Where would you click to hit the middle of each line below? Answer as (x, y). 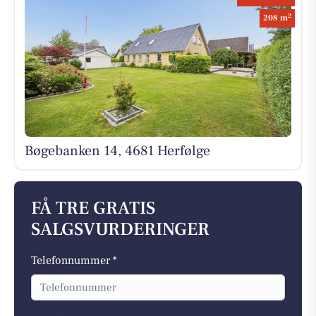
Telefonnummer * (74, 261)
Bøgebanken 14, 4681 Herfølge (117, 151)
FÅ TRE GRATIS (93, 209)
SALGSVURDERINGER (120, 230)
